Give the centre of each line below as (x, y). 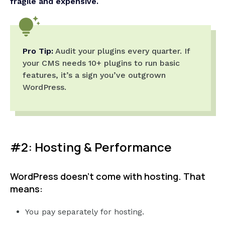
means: (26, 189)
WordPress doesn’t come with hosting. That (108, 177)
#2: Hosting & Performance (91, 147)
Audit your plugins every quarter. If (122, 51)
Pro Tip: (38, 51)
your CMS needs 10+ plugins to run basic (101, 63)
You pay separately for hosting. (85, 212)
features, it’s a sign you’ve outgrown (94, 75)
